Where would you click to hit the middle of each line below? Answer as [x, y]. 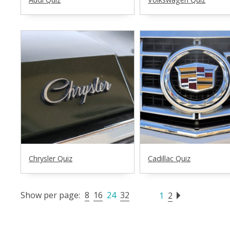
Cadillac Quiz [169, 158]
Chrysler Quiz [51, 158]
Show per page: [50, 195]
